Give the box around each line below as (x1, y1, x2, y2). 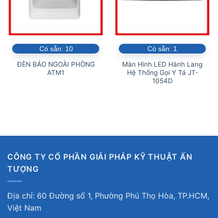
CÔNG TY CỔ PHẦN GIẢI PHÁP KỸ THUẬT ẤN (7, 152, 193, 162)
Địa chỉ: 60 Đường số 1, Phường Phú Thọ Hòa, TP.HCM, (7, 190, 209, 200)
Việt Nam (7, 202, 41, 213)
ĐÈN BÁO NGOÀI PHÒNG (17, 60, 95, 69)
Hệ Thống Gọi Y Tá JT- (127, 69, 198, 77)
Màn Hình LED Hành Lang (122, 60, 202, 69)
